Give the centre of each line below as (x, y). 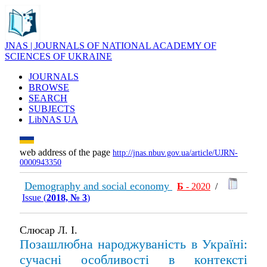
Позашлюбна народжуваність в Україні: (133, 244)
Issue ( (34, 198)
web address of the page (66, 152)
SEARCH (48, 98)
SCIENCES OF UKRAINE (58, 56)
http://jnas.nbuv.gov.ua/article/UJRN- (175, 153)
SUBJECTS (52, 109)
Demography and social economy (98, 186)
